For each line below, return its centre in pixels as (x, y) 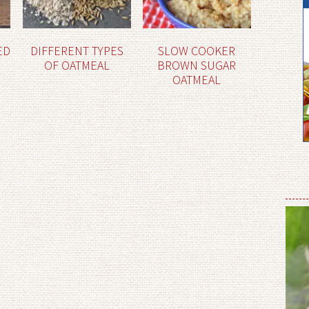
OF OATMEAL (77, 65)
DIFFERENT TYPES (77, 50)
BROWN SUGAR (197, 65)
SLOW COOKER (197, 50)
